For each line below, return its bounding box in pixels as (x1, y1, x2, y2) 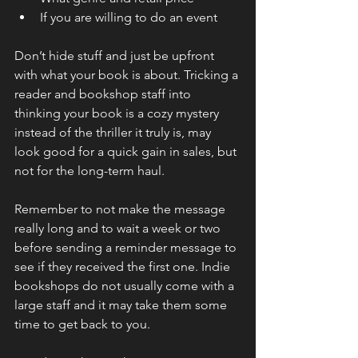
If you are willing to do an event (40, 9, 217, 25)
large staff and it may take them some (14, 296, 230, 312)
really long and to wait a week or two (14, 220, 224, 236)
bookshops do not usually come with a (14, 277, 237, 293)
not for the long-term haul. (14, 162, 165, 178)
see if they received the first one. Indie (14, 258, 233, 274)
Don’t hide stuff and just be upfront (14, 47, 217, 63)
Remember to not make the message (14, 201, 229, 217)
